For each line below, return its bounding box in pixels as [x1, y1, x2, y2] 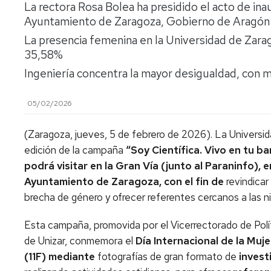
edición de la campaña [24, 143, 126, 157]
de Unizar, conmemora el [24, 234, 135, 247]
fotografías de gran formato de [97, 250, 239, 263]
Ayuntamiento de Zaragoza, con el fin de [24, 175, 226, 188]
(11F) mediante [24, 250, 97, 263]
